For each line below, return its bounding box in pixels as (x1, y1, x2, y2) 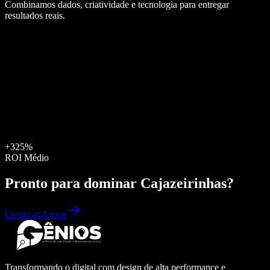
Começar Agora (5, 209, 67, 220)
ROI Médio (5, 152, 49, 163)
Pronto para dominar (5, 175, 140, 191)
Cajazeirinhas (140, 175, 227, 191)
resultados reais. (5, 10, 65, 20)
